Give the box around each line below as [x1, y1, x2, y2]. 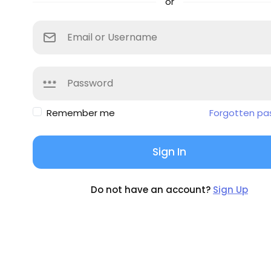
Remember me [46, 106, 115, 119]
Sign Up [213, 183, 248, 196]
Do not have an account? [91, 183, 213, 196]
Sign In [152, 144, 186, 159]
